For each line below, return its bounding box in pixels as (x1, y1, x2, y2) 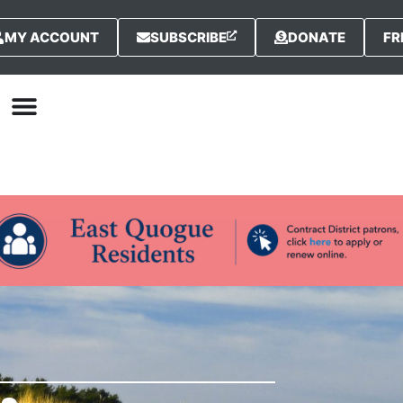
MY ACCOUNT (4, 29, 100, 46)
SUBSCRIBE (150, 29, 228, 46)
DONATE (288, 29, 346, 46)
